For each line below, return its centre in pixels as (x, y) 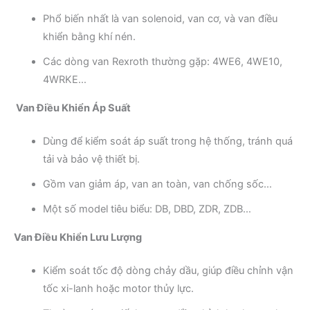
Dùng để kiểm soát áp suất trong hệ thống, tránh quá (168, 141)
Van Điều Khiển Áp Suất (72, 108)
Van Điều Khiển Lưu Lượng (78, 237)
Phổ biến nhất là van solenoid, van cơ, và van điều (160, 18)
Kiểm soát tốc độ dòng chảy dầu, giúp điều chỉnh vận (168, 270)
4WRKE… (65, 79)
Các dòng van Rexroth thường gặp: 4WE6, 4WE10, (163, 61)
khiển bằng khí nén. (89, 36)
